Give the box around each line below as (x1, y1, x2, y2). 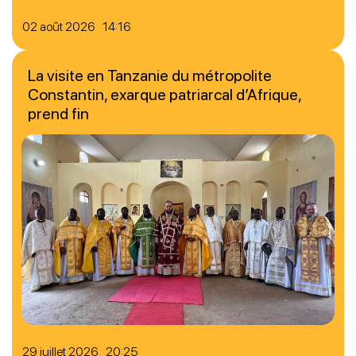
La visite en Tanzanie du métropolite (28, 65, 272, 85)
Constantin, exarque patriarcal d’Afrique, (28, 84, 301, 104)
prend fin (28, 103, 89, 123)
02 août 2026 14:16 (22, 18, 131, 34)
